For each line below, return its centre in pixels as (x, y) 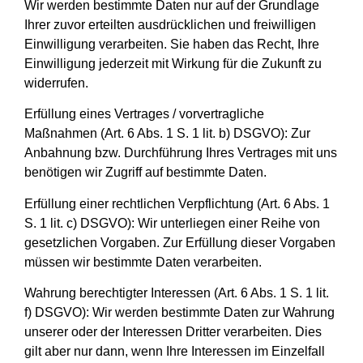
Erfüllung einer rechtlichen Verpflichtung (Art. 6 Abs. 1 (177, 203)
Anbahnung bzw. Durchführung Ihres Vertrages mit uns (181, 153)
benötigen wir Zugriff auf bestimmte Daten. (145, 173)
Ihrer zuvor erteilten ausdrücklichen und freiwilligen (170, 25)
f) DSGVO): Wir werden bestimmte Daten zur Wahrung (179, 313)
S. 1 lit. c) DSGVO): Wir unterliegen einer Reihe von (172, 223)
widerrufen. (56, 83)
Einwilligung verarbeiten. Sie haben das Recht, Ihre (172, 45)
